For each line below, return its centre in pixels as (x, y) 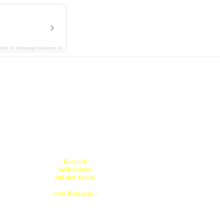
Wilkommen (75, 170)
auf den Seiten (75, 178)
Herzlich (75, 162)
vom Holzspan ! (75, 194)
